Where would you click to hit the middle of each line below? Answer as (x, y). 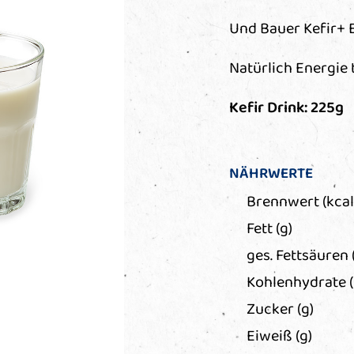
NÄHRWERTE (271, 174)
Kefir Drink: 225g (286, 108)
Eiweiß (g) (279, 337)
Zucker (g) (280, 310)
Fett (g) (269, 229)
